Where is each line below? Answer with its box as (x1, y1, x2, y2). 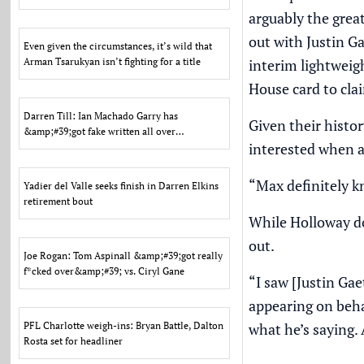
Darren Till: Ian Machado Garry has (24, 110, 179, 122)
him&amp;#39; (24, 141, 89, 153)
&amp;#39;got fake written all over (24, 125, 176, 137)
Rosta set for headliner (24, 335, 123, 347)
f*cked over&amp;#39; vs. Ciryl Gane (24, 265, 185, 277)
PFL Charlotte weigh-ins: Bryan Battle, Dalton (24, 319, 224, 331)
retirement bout (24, 195, 93, 207)
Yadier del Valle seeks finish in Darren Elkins (24, 180, 219, 192)
